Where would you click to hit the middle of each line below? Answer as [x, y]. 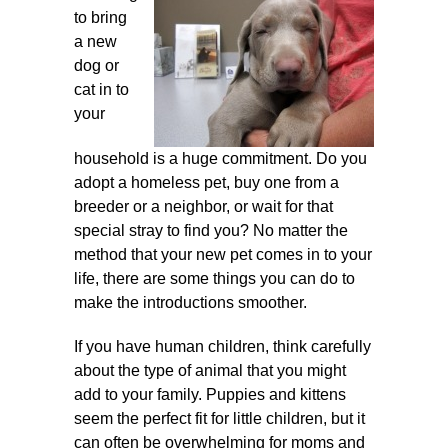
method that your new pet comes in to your [223, 254]
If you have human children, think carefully [223, 346]
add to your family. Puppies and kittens [210, 394]
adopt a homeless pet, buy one [185, 182]
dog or [97, 65]
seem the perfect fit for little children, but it [220, 418]
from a [317, 182]
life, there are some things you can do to [215, 278]
